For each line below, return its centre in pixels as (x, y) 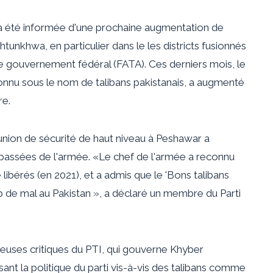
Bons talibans (198, 175)
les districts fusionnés (197, 45)
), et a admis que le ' (122, 175)
